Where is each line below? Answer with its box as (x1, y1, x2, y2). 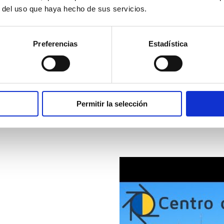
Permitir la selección (76, 99, 147, 108)
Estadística (148, 39, 188, 48)
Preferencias (33, 39, 78, 48)
